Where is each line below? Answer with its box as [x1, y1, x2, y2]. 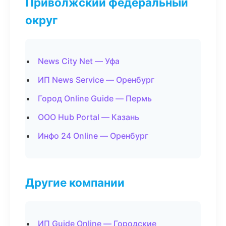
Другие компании [25, 176, 125, 189]
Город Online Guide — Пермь [38, 93, 152, 103]
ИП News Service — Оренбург [38, 75, 154, 85]
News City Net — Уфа [38, 56, 120, 66]
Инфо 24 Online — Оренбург [38, 131, 148, 141]
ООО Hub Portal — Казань [38, 112, 139, 122]
